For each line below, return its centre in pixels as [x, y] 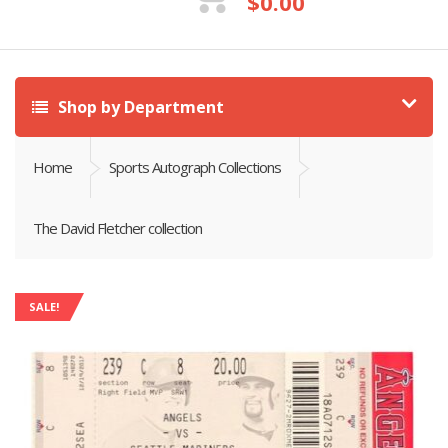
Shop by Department [139, 107]
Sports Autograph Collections [195, 167]
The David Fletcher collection [117, 228]
